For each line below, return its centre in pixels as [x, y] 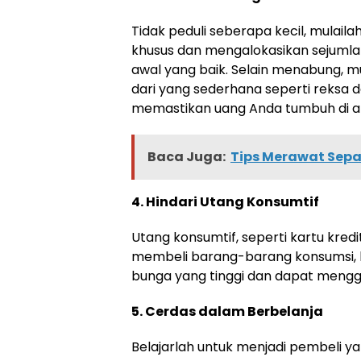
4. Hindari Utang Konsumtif [225, 202]
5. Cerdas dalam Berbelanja [227, 311]
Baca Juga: [187, 157]
